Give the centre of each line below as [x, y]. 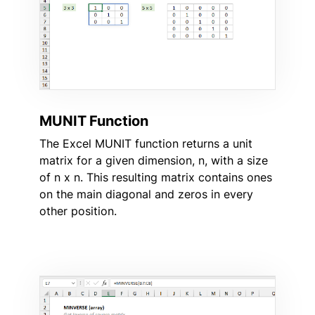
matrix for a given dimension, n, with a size [154, 161]
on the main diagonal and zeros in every [146, 194]
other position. [78, 211]
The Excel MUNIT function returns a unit [146, 144]
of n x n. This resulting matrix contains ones [156, 178]
